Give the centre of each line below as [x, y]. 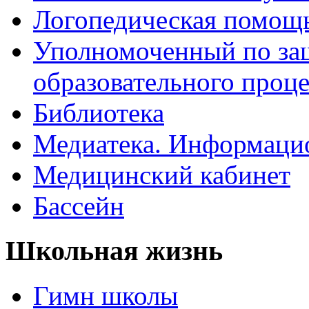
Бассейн [79, 206]
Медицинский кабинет [162, 175]
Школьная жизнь [114, 251]
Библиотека [99, 113]
